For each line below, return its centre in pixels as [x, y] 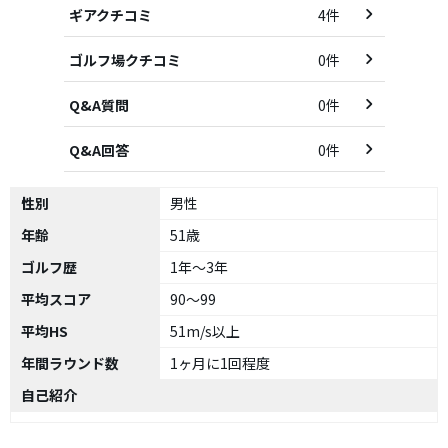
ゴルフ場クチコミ [124, 60]
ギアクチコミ [110, 15]
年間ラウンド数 [70, 363]
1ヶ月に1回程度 [220, 363]
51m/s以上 [205, 331]
